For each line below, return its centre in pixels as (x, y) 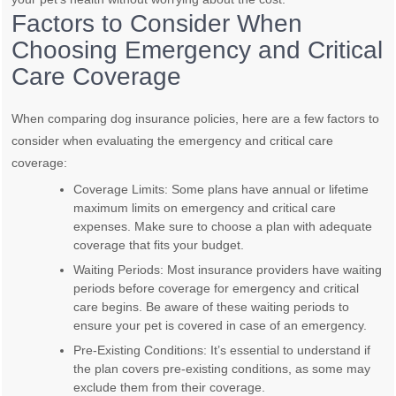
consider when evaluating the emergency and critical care (173, 141)
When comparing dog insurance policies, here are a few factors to (196, 119)
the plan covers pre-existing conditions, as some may (222, 369)
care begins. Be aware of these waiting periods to (212, 307)
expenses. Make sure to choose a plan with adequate (223, 227)
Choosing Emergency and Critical (198, 50)
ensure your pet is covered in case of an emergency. (221, 326)
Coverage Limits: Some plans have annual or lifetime (221, 190)
